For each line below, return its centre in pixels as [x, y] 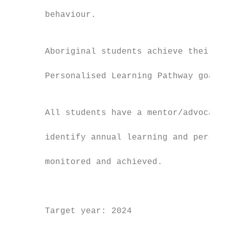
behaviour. [53, 15]
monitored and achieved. [86, 162]
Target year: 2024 [71, 211]
